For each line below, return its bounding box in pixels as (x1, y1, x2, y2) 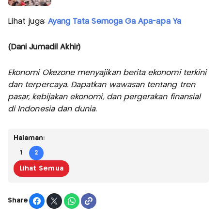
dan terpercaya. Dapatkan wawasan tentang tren (8, 81, 195, 89)
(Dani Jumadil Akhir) (8, 43, 81, 51)
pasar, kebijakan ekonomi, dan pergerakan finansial (8, 93, 201, 101)
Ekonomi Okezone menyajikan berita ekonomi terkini (8, 69, 207, 77)
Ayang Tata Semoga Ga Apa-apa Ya (47, 17, 181, 25)
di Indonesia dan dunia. (8, 105, 97, 113)
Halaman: (14, 134, 45, 141)
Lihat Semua (19, 165, 63, 172)
